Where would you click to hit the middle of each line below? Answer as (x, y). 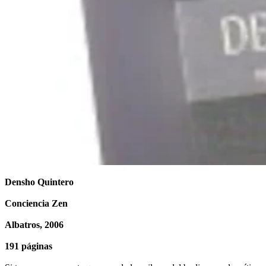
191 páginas (28, 246)
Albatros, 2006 (34, 224)
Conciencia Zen (36, 203)
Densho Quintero (39, 182)
